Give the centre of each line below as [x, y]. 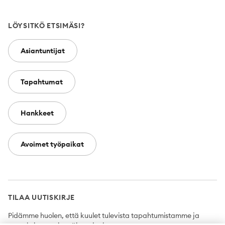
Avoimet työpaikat [52, 144]
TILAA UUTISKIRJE [42, 197]
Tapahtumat [42, 82]
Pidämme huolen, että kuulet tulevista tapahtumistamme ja [104, 215]
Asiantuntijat [43, 51]
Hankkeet [37, 113]
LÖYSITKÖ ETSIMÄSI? [46, 26]
